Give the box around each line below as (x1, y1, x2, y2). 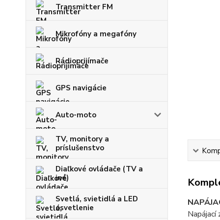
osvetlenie (55, 203, 94, 213)
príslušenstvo (55, 143, 104, 153)
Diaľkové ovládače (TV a (55, 164, 143, 174)
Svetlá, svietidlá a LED (55, 194, 138, 204)
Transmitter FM (55, 2, 113, 12)
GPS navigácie (55, 83, 107, 93)
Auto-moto (55, 110, 96, 120)
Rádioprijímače (55, 56, 109, 66)
